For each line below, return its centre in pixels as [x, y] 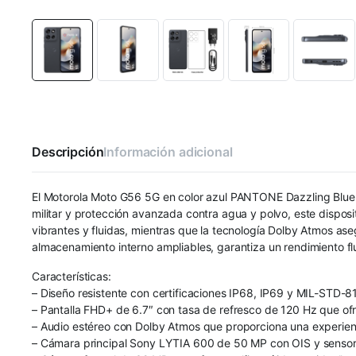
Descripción [68, 151]
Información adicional [168, 151]
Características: [72, 276]
